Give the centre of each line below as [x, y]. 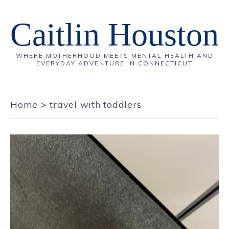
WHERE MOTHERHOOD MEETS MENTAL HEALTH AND [114, 55]
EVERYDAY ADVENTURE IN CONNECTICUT [114, 63]
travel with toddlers [96, 105]
